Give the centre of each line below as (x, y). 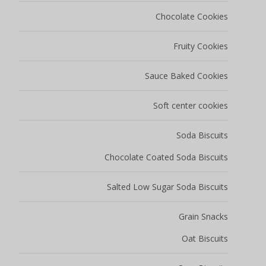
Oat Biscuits (205, 239)
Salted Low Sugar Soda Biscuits (167, 187)
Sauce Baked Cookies (186, 76)
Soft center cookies (191, 106)
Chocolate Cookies (192, 17)
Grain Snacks (203, 217)
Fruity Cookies (201, 46)
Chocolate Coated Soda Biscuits (166, 157)
